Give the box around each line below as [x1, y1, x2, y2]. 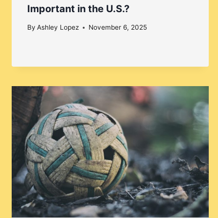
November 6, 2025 [89, 23, 147, 32]
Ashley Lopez [37, 23, 79, 32]
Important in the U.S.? [27, 2, 129, 15]
